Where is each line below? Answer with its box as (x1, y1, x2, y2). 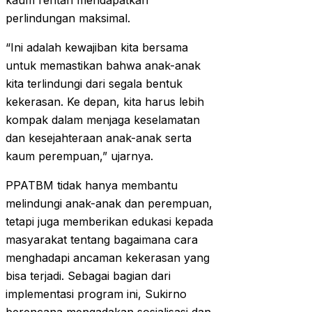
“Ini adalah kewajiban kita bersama (6, 40, 188, 55)
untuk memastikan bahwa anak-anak (6, 58, 201, 73)
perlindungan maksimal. (6, 11, 130, 26)
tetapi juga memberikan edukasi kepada (6, 214, 213, 229)
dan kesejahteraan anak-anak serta (6, 131, 192, 146)
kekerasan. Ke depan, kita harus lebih (6, 95, 204, 109)
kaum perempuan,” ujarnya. (6, 149, 153, 164)
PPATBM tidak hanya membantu (6, 178, 178, 193)
